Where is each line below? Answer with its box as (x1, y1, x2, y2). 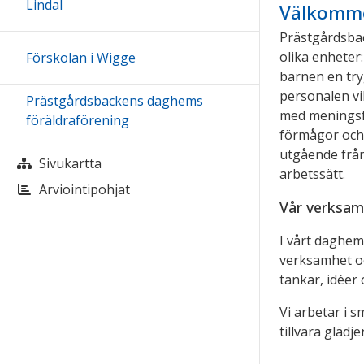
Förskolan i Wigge (26, 48, 136, 67)
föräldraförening (26, 110, 129, 129)
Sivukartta (39, 154, 102, 172)
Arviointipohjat (39, 180, 130, 198)
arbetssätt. (279, 164, 345, 183)
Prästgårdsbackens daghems (26, 91, 203, 110)
